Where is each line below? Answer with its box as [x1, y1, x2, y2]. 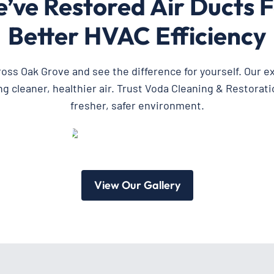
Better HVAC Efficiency [8, 20, 266, 51]
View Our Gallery [94, 177, 180, 192]
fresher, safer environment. [70, 98, 204, 112]
